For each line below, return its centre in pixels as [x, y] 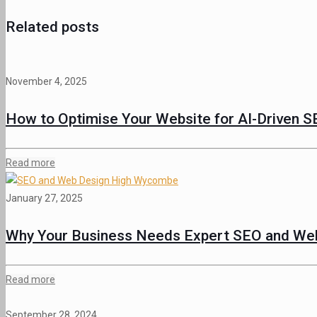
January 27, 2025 [44, 198]
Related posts [52, 27]
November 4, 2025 [46, 82]
